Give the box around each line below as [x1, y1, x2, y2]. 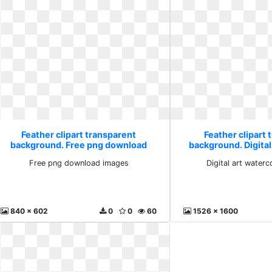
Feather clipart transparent [21, 129, 137, 140]
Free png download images [29, 158, 129, 168]
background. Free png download [10, 140, 148, 150]
